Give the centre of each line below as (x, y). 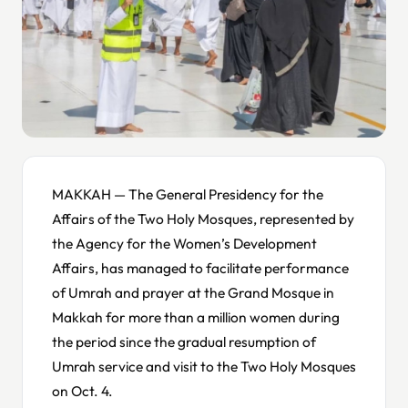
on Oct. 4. (82, 390)
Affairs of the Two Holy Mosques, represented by (203, 218)
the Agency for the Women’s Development (184, 243)
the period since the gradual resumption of (184, 341)
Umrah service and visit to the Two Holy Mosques (204, 366)
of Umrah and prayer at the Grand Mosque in (193, 292)
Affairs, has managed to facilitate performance (200, 267)
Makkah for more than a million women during (196, 316)
